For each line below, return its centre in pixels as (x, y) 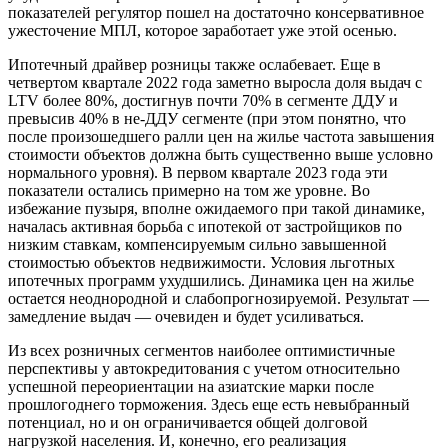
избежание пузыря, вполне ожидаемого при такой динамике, (216, 208)
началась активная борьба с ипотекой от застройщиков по (205, 226)
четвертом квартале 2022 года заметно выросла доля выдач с (215, 82)
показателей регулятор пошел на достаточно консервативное (216, 12)
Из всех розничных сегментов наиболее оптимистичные (201, 350)
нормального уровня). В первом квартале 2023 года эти (198, 172)
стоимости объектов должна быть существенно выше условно (220, 154)
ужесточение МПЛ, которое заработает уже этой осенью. (202, 30)
